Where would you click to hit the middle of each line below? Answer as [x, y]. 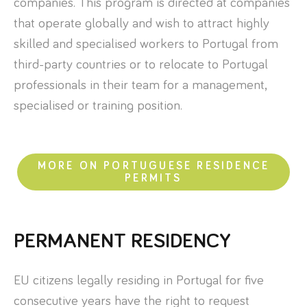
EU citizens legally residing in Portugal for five [139, 280]
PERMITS [153, 178]
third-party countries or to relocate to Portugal [141, 64]
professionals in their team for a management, [140, 85]
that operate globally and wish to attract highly [142, 23]
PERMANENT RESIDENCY [122, 241]
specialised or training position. [98, 105]
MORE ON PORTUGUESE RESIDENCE [153, 165]
